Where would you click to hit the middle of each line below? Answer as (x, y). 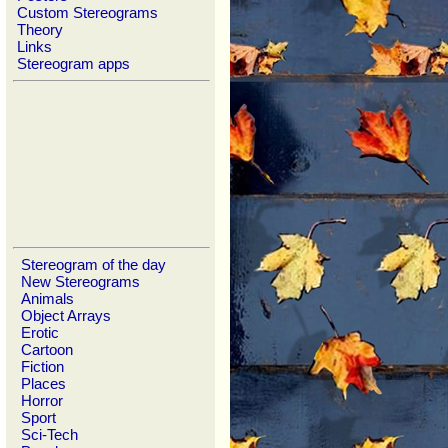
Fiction (42, 366)
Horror (42, 400)
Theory (40, 29)
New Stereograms (80, 281)
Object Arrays (66, 315)
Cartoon (47, 349)
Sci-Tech (49, 434)
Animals (47, 298)
